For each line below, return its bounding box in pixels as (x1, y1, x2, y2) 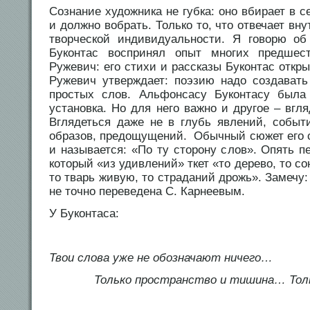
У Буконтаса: (49, 207, 119, 221)
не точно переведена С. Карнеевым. (49, 185, 245, 199)
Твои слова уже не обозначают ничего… (49, 251, 273, 265)
